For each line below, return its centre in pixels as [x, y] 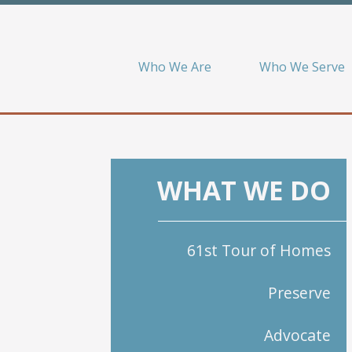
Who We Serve [302, 67]
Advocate [297, 335]
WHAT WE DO [244, 191]
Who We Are [175, 67]
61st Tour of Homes [258, 251]
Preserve [299, 293]
